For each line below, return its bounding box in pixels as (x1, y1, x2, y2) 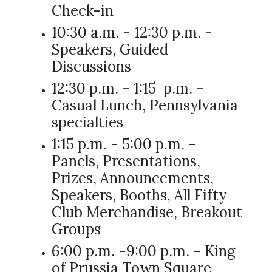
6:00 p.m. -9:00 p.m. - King (51, 242, 236, 260)
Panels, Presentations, (51, 152, 200, 171)
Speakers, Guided (51, 40, 168, 59)
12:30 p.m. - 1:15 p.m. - (51, 79, 204, 98)
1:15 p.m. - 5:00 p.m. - (51, 135, 196, 154)
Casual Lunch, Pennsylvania (51, 96, 238, 115)
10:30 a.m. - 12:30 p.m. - (51, 23, 216, 42)
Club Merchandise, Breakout (51, 203, 242, 222)
